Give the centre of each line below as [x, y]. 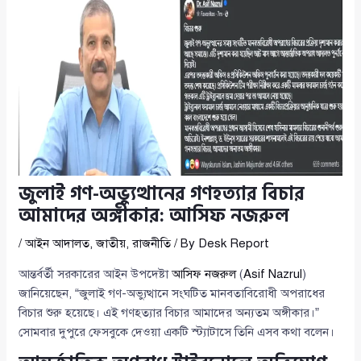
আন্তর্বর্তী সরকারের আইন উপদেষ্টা [95, 274]
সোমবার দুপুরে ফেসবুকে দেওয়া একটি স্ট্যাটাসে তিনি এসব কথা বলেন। [177, 332]
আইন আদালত [58, 244]
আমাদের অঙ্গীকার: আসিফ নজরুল [154, 216]
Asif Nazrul [273, 274]
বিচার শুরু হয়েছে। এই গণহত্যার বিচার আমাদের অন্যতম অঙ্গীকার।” [169, 313]
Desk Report [234, 244]
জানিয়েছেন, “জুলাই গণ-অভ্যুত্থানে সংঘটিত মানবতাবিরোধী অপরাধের [172, 294]
